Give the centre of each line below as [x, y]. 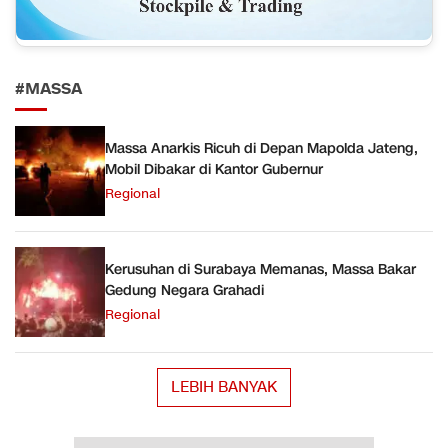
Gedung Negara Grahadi [184, 291]
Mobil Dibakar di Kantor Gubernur [214, 170]
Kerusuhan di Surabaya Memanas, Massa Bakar [260, 270]
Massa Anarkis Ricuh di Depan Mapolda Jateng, [261, 149]
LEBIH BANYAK [224, 387]
